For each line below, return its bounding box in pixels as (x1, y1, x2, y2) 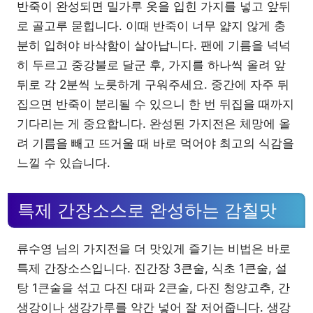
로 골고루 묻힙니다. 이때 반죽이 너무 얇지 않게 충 (17, 18, 286, 33)
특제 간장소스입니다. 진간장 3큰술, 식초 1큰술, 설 (17, 261, 287, 276)
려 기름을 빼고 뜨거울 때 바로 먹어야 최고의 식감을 (17, 136, 294, 150)
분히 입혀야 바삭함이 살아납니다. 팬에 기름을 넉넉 (17, 38, 291, 52)
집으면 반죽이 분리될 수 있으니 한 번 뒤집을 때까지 (17, 96, 294, 111)
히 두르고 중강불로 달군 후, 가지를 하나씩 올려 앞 (17, 57, 286, 72)
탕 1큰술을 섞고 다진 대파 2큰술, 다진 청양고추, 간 (17, 281, 290, 296)
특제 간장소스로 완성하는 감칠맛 (17, 201, 277, 221)
